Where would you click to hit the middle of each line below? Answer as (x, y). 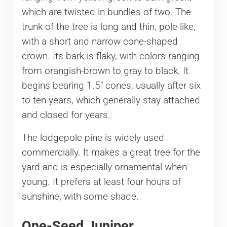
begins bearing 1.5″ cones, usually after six (111, 86)
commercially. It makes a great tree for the (111, 153)
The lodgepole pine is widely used (93, 138)
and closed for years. (66, 115)
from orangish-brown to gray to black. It (105, 71)
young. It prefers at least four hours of (101, 182)
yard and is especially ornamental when (104, 167)
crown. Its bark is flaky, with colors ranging (110, 56)
